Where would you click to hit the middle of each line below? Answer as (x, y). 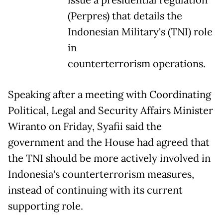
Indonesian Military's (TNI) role (140, 32)
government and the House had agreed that (109, 142)
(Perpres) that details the (125, 16)
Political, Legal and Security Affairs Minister (111, 110)
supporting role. (46, 206)
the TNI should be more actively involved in (109, 158)
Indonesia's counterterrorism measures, (101, 174)
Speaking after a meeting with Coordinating (110, 94)
